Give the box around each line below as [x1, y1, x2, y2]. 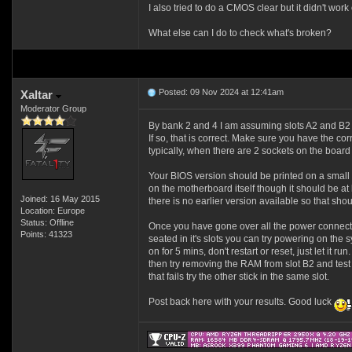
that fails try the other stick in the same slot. [148, 271, 329, 282]
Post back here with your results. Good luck [148, 296, 334, 307]
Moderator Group [20, 104, 86, 113]
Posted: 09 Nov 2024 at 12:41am [156, 87, 284, 97]
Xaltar [20, 88, 56, 101]
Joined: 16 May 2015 [20, 194, 100, 203]
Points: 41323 [20, 229, 72, 239]
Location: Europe [20, 206, 85, 215]
